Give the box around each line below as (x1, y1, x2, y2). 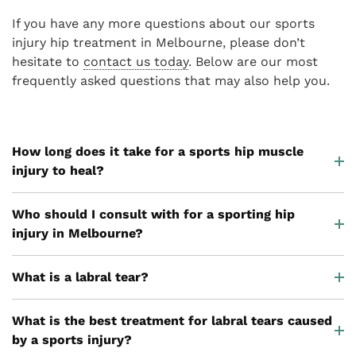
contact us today (83, 54, 188, 70)
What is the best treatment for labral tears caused (12, 313, 332, 329)
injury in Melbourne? (12, 226, 143, 242)
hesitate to (12, 54, 83, 70)
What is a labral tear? (12, 269, 149, 285)
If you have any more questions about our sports (12, 16, 315, 32)
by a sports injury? (12, 332, 132, 348)
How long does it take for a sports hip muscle (12, 144, 304, 160)
